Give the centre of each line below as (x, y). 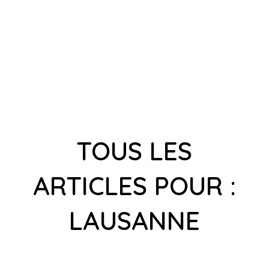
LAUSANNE (134, 221)
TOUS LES (134, 151)
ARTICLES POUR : (134, 186)
